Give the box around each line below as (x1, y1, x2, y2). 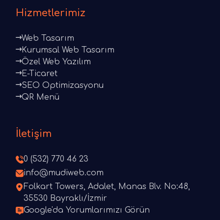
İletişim (16, 128, 52, 140)
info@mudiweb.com (24, 168, 104, 178)
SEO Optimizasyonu (22, 81, 104, 90)
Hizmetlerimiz (16, 7, 85, 19)
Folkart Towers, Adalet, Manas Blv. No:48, (24, 182, 190, 192)
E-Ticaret (22, 69, 57, 79)
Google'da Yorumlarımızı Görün (24, 206, 150, 215)
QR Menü (22, 93, 59, 102)
